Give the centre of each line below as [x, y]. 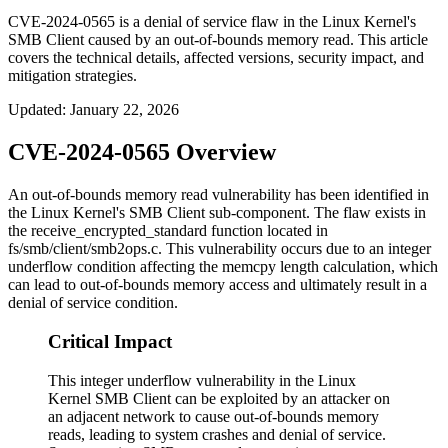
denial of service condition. [93, 303]
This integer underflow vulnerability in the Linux [202, 380]
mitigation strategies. [72, 76]
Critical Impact [110, 341]
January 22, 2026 [124, 110]
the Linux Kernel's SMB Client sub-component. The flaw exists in [217, 213]
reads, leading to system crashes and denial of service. [217, 434]
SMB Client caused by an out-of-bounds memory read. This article [218, 40]
